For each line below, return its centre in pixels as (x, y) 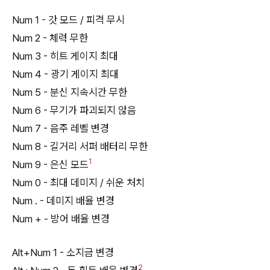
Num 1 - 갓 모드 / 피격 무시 (68, 20)
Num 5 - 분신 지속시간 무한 (70, 93)
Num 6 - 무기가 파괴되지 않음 (74, 111)
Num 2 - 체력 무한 (50, 38)
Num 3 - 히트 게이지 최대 (65, 56)
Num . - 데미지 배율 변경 (63, 201)
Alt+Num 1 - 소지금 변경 (63, 252)
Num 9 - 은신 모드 (50, 165)
